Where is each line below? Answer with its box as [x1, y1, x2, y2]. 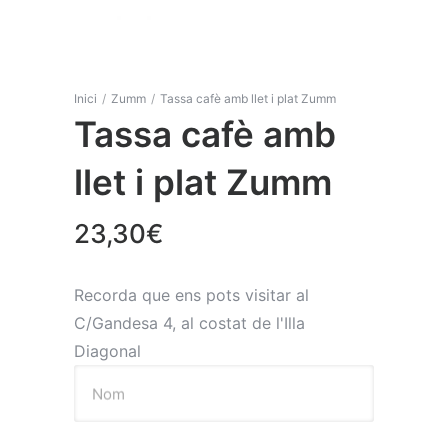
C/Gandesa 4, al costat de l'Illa [74, 313, 305, 334]
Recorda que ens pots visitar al [74, 285, 309, 306]
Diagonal [74, 341, 141, 362]
